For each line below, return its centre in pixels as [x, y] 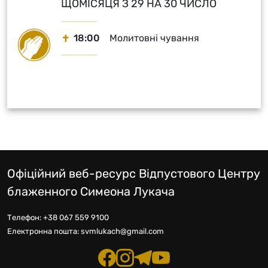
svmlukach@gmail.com [122, 231]
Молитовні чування [154, 38]
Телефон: [25, 217]
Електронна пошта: [44, 231]
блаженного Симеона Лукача [91, 191]
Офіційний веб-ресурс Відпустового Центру [134, 173]
